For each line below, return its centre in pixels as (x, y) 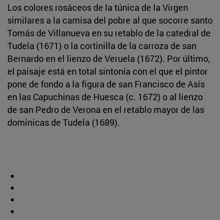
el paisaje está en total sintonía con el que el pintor (108, 71)
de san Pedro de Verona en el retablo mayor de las (106, 109)
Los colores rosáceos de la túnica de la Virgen (98, 7)
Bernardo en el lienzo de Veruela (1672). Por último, (109, 58)
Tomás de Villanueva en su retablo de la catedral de (109, 33)
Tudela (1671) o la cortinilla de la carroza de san (102, 45)
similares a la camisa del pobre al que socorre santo (110, 20)
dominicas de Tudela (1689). (64, 122)
